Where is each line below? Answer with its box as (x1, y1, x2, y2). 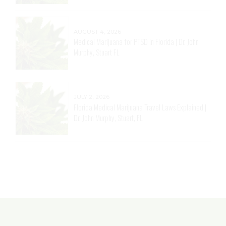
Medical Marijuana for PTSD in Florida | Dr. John (74, 35, 199, 47)
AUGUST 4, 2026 (74, 28, 122, 35)
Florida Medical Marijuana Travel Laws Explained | (74, 101, 207, 112)
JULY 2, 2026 (74, 93, 110, 101)
